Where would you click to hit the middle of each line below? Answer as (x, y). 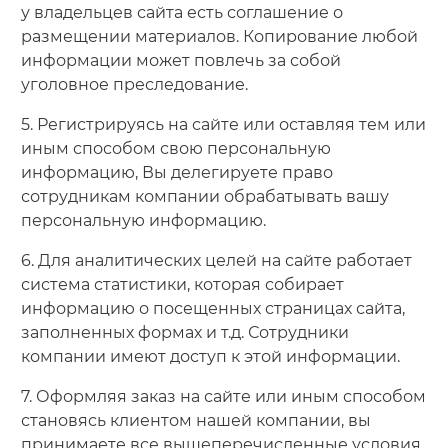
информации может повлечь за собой (180, 60)
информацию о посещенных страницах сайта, (212, 308)
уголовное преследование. (134, 84)
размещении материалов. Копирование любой (219, 36)
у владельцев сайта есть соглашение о (181, 12)
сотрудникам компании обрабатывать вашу (204, 196)
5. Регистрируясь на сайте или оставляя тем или (223, 124)
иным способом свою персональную (175, 148)
